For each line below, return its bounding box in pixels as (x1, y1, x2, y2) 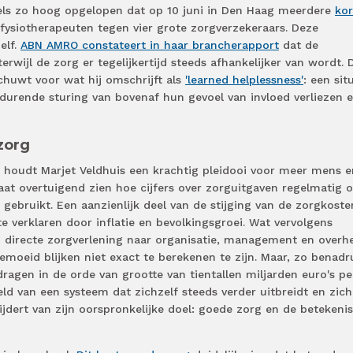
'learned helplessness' (185, 73, 303, 87)
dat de (279, 39, 318, 52)
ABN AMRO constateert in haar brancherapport (20, 39, 279, 52)
